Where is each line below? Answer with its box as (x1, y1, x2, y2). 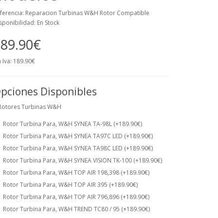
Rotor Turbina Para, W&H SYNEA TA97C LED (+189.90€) (3, 132, 153, 141)
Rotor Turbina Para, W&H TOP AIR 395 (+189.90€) (3, 181, 138, 189)
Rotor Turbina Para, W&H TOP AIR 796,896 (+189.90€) (3, 193, 149, 201)
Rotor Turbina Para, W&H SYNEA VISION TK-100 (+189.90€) (3, 156, 162, 165)
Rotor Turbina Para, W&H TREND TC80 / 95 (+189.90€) (3, 205, 150, 214)
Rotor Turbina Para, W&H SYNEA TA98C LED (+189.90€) (3, 144, 153, 153)
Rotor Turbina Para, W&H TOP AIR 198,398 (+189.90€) (3, 168, 149, 177)
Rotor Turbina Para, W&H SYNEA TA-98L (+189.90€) (3, 120, 142, 128)
